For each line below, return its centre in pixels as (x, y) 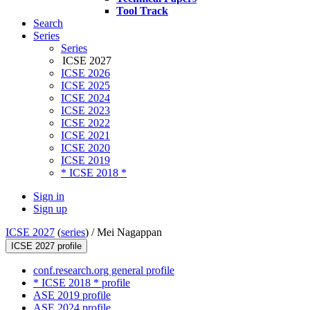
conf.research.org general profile (104, 271)
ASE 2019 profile (72, 295)
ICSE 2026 (85, 73)
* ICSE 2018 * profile (82, 283)
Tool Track (142, 11)
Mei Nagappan (129, 232)
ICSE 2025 (85, 86)
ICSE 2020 (85, 148)
